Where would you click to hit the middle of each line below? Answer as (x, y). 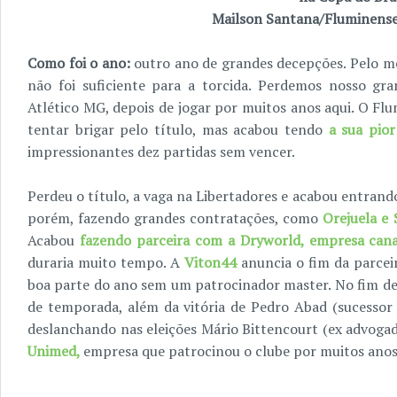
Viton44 (210, 262)
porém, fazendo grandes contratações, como (175, 218)
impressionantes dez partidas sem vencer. (161, 152)
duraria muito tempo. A (106, 262)
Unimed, (54, 351)
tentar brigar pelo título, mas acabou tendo (178, 129)
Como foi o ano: (81, 63)
